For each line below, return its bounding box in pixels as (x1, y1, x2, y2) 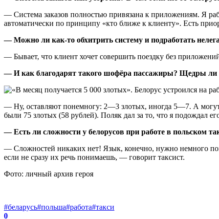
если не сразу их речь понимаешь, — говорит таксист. (4, 153, 185, 161)
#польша (37, 202, 66, 211)
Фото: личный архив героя (4, 169, 93, 178)
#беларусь (4, 202, 37, 211)
